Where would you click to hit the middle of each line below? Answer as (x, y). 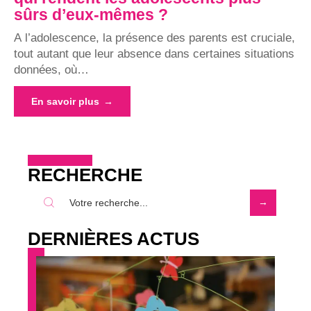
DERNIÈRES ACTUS (114, 238)
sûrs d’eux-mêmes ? (91, 14)
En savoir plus (65, 101)
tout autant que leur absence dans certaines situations (154, 53)
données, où (45, 69)
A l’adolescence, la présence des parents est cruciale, (154, 37)
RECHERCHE (85, 175)
